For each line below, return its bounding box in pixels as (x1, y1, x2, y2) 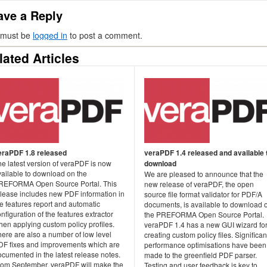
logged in (33, 29, 67, 42)
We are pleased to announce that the (144, 169, 263, 179)
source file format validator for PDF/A (144, 189, 262, 200)
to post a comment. (67, 29, 142, 42)
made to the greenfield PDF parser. (144, 250, 257, 260)
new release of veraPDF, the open (144, 179, 254, 190)
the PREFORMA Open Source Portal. (144, 209, 264, 220)
